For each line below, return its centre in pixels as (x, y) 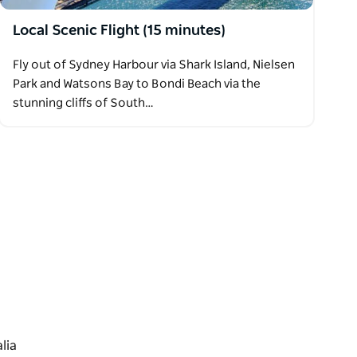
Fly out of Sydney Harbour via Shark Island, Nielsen (154, 65)
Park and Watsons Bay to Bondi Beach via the (137, 84)
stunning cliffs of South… (84, 103)
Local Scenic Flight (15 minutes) (120, 31)
